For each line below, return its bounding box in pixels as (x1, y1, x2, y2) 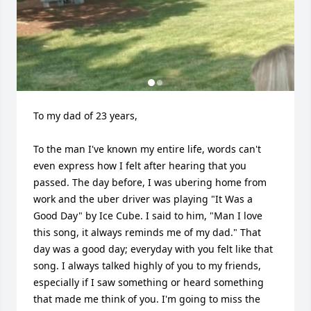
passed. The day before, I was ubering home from (33, 176, 267, 189)
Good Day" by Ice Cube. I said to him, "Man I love (33, 209, 262, 222)
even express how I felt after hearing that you (33, 159, 246, 172)
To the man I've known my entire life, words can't (33, 142, 261, 155)
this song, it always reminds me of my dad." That (33, 226, 261, 239)
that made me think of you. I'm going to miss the (33, 292, 260, 305)
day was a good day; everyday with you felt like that (33, 242, 273, 255)
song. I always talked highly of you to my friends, (33, 259, 261, 272)
